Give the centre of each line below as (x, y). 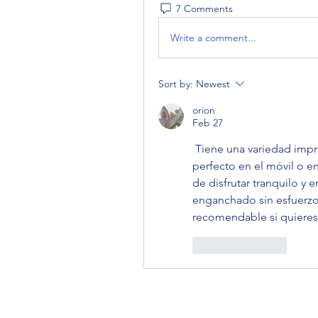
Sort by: (176, 84)
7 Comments (204, 8)
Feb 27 (208, 123)
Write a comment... (213, 37)
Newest (213, 84)
